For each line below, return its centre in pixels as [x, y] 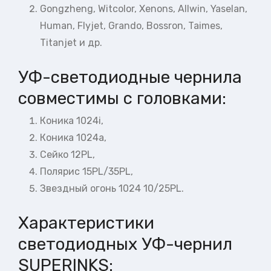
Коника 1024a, [73, 138]
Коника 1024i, [72, 121]
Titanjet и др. [71, 42]
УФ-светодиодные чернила [130, 77]
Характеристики [86, 223]
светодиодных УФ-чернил [125, 244]
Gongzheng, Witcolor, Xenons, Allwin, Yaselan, [144, 8]
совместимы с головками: [122, 98]
